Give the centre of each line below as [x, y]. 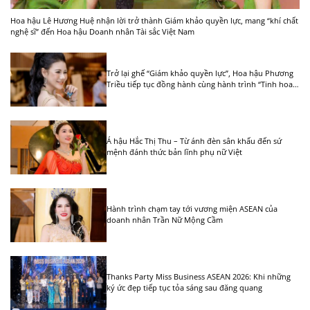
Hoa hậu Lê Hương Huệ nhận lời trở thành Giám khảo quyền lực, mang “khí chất [154, 21]
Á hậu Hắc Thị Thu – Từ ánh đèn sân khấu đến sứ [194, 141]
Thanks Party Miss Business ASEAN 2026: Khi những [199, 277]
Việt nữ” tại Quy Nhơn [146, 95]
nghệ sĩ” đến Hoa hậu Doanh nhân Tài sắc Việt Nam [102, 32]
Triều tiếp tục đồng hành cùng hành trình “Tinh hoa [200, 84]
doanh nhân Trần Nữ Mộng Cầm [165, 220]
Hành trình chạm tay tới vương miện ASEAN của [192, 209]
